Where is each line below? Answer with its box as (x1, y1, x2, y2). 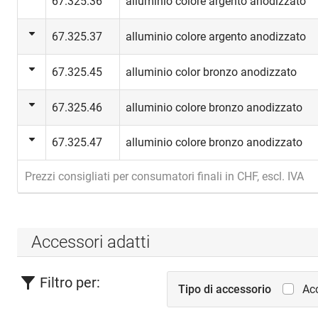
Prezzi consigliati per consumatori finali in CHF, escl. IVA (25, 170, 304, 183)
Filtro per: (40, 274, 100, 291)
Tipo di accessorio (178, 283, 272, 296)
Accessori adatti (31, 231, 150, 252)
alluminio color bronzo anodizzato (126, 65, 297, 79)
